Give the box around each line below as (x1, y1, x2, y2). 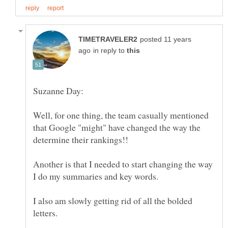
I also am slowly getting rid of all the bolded (33, 194, 192, 207)
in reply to (93, 46, 127, 54)
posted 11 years (140, 35, 191, 43)
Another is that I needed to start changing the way (33, 157, 213, 170)
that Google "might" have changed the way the (33, 121, 201, 133)
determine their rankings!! (33, 133, 131, 146)
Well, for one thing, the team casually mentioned (33, 108, 209, 121)
